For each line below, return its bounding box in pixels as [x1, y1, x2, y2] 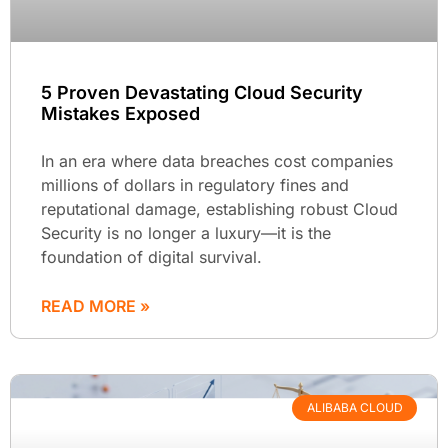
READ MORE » [41, 295, 150, 316]
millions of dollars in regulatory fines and [41, 174, 349, 195]
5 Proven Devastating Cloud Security [41, 81, 363, 103]
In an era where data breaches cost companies [41, 150, 393, 171]
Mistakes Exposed [41, 102, 200, 124]
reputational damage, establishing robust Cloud [41, 198, 398, 219]
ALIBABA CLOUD [306, 400, 403, 416]
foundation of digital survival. [41, 246, 262, 267]
